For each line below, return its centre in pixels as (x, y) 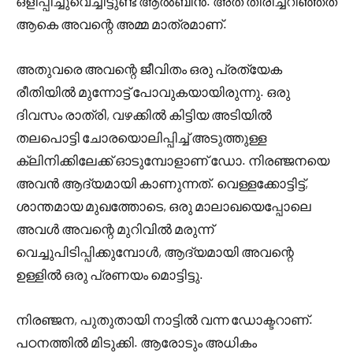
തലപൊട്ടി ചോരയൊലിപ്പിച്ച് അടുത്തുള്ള (141, 137)
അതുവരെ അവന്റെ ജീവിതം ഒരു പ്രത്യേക (149, 69)
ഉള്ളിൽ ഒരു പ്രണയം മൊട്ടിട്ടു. (110, 274)
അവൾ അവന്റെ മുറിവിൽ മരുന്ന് (115, 229)
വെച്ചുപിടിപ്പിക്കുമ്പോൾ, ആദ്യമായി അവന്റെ (155, 251)
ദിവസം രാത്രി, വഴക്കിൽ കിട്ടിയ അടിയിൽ (144, 114)
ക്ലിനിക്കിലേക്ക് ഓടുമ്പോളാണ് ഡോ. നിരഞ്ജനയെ (173, 160)
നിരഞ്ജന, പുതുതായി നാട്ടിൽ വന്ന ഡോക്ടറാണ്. (164, 319)
